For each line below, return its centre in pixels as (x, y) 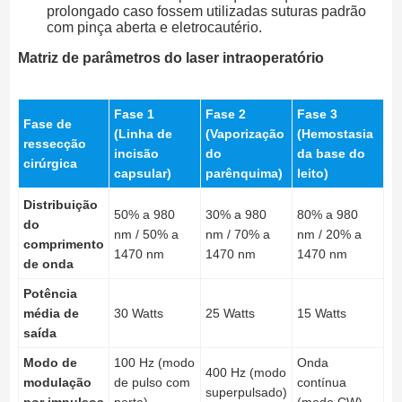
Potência (50, 294)
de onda (48, 264)
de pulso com (152, 383)
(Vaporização (245, 134)
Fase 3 (317, 114)
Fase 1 (134, 114)
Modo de (50, 363)
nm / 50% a (146, 235)
